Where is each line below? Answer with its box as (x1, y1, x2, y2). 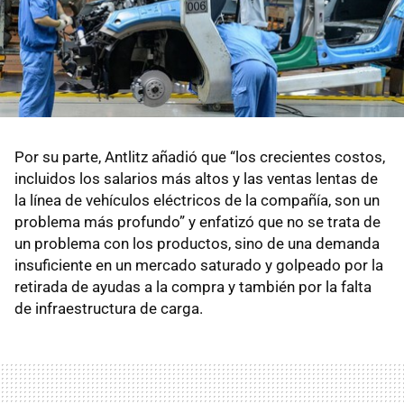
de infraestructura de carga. (14, 299, 203, 318)
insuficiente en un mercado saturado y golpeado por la (14, 256, 383, 275)
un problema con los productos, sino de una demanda (14, 234, 380, 253)
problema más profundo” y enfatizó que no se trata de (14, 213, 381, 232)
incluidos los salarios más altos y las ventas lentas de (14, 170, 378, 188)
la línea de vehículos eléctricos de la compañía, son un (14, 191, 380, 210)
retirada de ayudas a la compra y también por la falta (14, 278, 372, 297)
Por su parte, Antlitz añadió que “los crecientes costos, (14, 148, 385, 167)
